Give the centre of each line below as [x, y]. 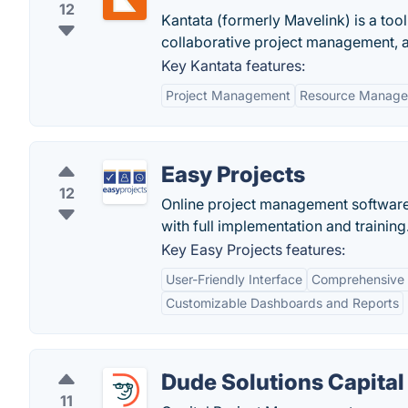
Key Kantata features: [233, 66]
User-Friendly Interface [234, 279]
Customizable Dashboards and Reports [282, 303]
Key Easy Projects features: [253, 250]
